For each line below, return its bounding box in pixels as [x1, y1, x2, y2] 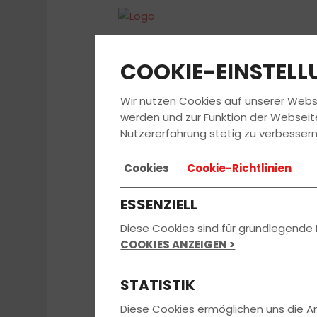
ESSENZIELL [120, 194, 198, 214]
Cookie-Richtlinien [187, 161, 292, 175]
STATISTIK [120, 275, 196, 295]
